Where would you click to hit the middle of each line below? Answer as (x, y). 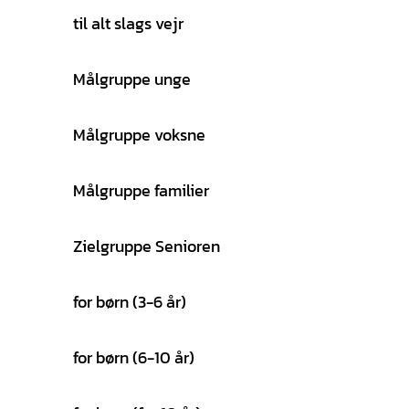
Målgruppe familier (141, 190)
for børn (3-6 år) (130, 301)
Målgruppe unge (132, 79)
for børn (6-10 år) (134, 357)
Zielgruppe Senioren (147, 246)
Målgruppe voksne (139, 134)
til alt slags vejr (128, 23)
